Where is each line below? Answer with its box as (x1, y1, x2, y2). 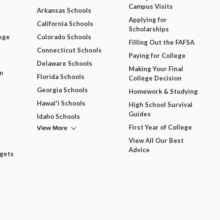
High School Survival (128, 101, 192, 109)
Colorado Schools (37, 33, 92, 41)
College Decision (128, 74, 182, 82)
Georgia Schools (37, 86, 88, 94)
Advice (128, 146, 150, 154)
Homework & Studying (128, 87, 198, 96)
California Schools (37, 20, 94, 28)
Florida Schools (37, 73, 85, 81)
